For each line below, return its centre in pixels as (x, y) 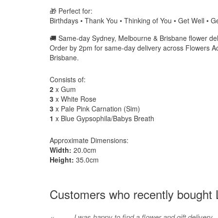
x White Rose (75, 99)
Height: (62, 160)
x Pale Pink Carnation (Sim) (97, 109)
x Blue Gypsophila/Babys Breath (104, 118)
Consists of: (68, 79)
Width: (61, 150)
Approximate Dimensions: (89, 140)
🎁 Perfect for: (71, 11)
